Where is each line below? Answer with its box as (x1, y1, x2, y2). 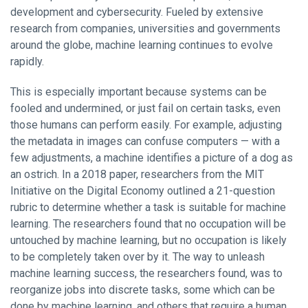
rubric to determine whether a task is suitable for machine (10, 200, 286, 214)
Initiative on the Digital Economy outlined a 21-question (10, 184, 275, 197)
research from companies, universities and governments (10, 21, 280, 35)
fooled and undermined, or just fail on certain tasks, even (10, 101, 280, 115)
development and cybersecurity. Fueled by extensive (10, 5, 263, 19)
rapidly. (10, 54, 44, 68)
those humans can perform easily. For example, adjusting (10, 118, 282, 131)
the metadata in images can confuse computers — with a (10, 134, 280, 148)
